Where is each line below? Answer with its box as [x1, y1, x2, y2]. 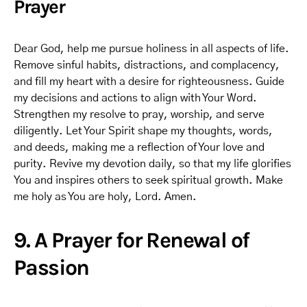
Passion [14, 255, 89, 280]
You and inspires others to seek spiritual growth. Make [14, 175, 283, 186]
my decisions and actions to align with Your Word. [14, 93, 257, 103]
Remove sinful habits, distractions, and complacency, [14, 60, 280, 71]
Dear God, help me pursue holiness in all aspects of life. [14, 43, 289, 54]
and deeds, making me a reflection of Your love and [14, 142, 265, 153]
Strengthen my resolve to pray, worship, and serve [14, 109, 265, 120]
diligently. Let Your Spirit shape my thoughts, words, [14, 125, 273, 136]
